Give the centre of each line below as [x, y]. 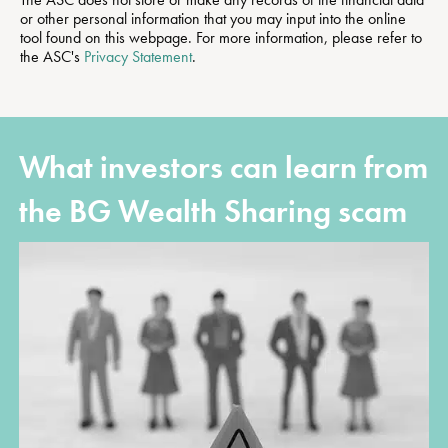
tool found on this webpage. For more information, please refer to [221, 37]
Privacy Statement [138, 56]
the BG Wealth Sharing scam [213, 211]
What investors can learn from [224, 167]
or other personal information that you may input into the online [213, 18]
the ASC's [52, 56]
